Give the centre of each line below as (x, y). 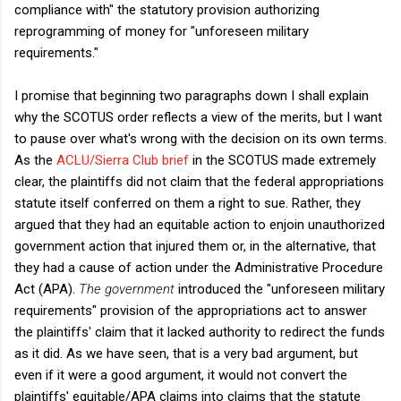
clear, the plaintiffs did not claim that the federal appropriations (199, 181)
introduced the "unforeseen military (280, 289)
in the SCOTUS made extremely (282, 160)
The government (127, 289)
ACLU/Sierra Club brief (123, 160)
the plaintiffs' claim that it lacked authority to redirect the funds (200, 332)
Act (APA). (47, 289)
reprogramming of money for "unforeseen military (162, 31)
